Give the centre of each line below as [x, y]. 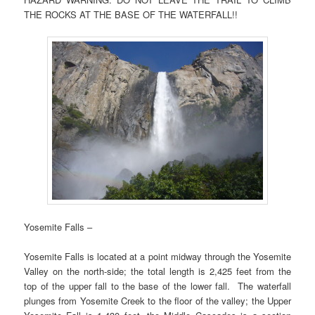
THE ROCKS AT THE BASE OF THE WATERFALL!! [131, 14]
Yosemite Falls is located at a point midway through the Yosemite [157, 257]
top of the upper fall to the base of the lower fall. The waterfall [157, 286]
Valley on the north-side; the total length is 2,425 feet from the [157, 271]
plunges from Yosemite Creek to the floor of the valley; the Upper [157, 301]
